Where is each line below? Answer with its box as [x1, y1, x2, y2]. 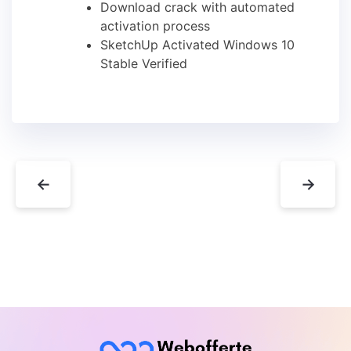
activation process [100, 17, 210, 34]
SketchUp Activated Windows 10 [100, 36, 295, 52]
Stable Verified [100, 55, 187, 71]
